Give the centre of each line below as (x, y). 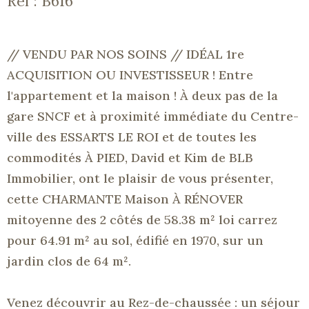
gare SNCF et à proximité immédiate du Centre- (153, 116)
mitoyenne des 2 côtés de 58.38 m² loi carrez (142, 219)
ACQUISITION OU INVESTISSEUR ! (111, 74)
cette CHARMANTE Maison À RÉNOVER (125, 199)
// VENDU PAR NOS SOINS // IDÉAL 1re (126, 54)
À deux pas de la (227, 95)
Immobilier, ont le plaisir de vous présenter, (140, 178)
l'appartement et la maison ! (92, 95)
